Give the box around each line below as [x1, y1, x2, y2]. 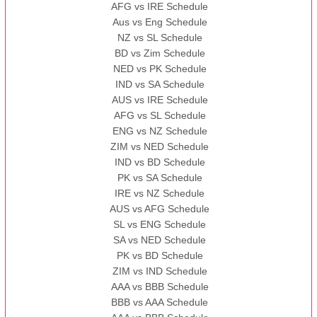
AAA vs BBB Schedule [110, 281, 209, 293]
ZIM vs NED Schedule [110, 141, 209, 153]
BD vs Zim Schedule [114, 47, 205, 59]
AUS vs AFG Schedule [110, 203, 210, 215]
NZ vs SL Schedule [117, 32, 202, 44]
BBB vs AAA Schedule [111, 296, 209, 309]
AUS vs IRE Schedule [111, 94, 208, 106]
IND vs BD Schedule [114, 156, 205, 168]
